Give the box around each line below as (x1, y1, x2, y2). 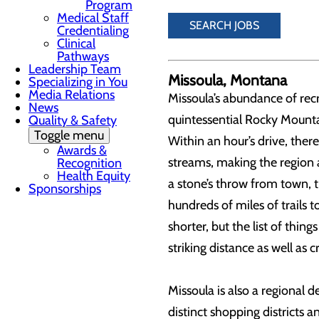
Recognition (57, 155, 122, 171)
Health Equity (57, 168, 130, 184)
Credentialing (57, 23, 129, 38)
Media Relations (28, 87, 115, 103)
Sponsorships (28, 181, 101, 197)
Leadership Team (28, 61, 121, 77)
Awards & (57, 142, 107, 158)
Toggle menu (34, 127, 104, 143)
